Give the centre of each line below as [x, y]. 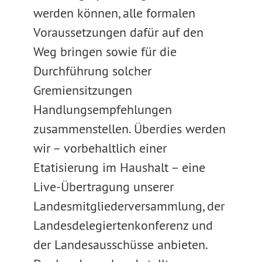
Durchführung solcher [92, 71]
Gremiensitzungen [82, 90]
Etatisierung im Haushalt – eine [119, 167]
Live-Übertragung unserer [103, 187]
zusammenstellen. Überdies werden [129, 129]
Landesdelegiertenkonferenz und [123, 225]
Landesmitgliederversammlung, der [129, 206]
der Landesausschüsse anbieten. [120, 244]
